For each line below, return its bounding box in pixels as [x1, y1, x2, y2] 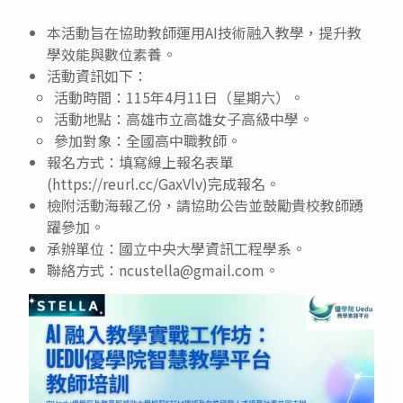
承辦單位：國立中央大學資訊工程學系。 [47, 237, 306, 259]
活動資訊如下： [47, 64, 148, 86]
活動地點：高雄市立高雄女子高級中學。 [54, 107, 313, 130]
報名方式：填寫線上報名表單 [47, 150, 234, 173]
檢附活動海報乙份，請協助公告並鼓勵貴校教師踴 [47, 193, 363, 216]
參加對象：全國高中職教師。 [54, 129, 241, 151]
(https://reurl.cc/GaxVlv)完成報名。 [47, 172, 280, 194]
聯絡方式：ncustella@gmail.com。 [47, 258, 279, 281]
